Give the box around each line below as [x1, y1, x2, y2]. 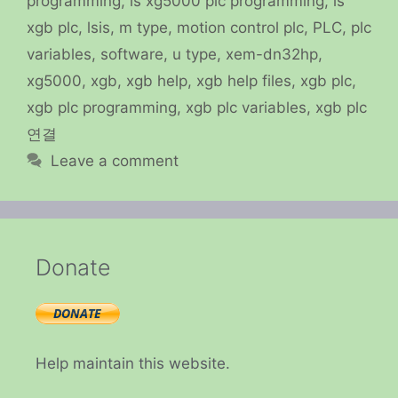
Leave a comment [51, 151, 179, 170]
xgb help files [196, 71, 291, 90]
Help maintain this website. [36, 354, 230, 373]
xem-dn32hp [226, 44, 318, 63]
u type [172, 44, 217, 63]
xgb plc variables [186, 98, 306, 116]
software [100, 44, 163, 63]
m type [119, 18, 168, 36]
